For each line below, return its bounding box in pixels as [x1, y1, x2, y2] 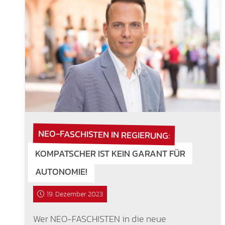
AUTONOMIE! [35, 164, 87, 178]
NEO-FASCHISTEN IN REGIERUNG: [38, 126, 170, 142]
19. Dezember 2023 [47, 188, 103, 199]
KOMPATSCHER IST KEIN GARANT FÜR [35, 146, 185, 160]
